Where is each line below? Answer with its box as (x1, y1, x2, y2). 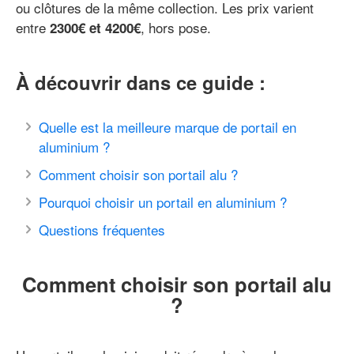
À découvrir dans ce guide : (16, 69, 265, 96)
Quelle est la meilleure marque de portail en (39, 117, 296, 137)
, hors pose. (141, 17, 211, 38)
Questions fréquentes (39, 220, 165, 240)
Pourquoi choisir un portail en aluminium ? (39, 192, 287, 213)
